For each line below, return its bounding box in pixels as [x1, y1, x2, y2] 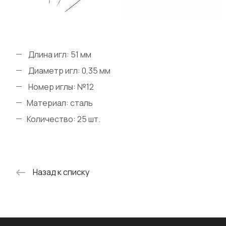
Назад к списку [33, 166, 89, 178]
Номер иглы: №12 [27, 81, 94, 92]
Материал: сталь [27, 97, 93, 108]
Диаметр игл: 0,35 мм [27, 65, 110, 76]
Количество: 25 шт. [27, 114, 100, 125]
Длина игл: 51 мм [27, 49, 91, 60]
